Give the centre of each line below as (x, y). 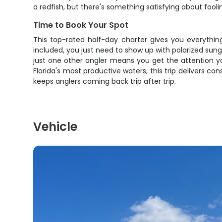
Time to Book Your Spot (81, 25)
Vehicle (55, 127)
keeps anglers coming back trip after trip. (105, 81)
